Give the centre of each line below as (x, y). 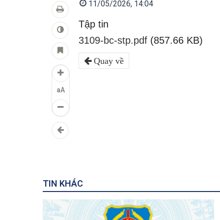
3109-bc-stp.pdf (113, 40)
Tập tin (94, 24)
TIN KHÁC (63, 183)
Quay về (108, 61)
